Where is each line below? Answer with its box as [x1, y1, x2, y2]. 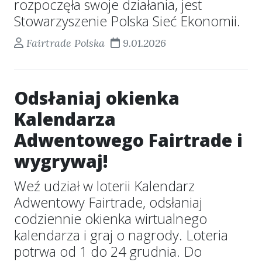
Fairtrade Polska [23, 36, 108, 50]
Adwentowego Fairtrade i [14, 128, 243, 152]
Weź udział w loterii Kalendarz [14, 177, 195, 195]
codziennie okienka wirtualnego [14, 209, 207, 228]
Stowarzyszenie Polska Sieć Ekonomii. [14, 12, 240, 30]
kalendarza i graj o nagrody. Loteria [14, 226, 228, 244]
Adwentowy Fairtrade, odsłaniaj [14, 193, 202, 212]
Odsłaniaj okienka [14, 86, 180, 110]
